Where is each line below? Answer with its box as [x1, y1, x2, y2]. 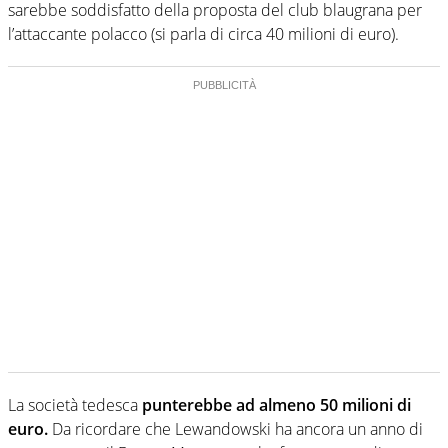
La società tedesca [8, 393, 142, 416]
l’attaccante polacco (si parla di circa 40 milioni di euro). [8, 22, 399, 45]
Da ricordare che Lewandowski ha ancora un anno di [48, 417, 423, 440]
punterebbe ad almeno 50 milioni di [142, 393, 411, 416]
